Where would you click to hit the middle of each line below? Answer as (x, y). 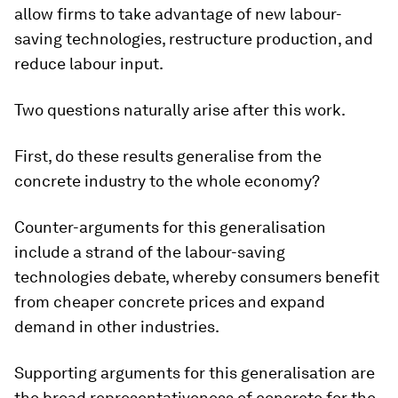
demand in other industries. (117, 327)
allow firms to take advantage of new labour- (178, 14)
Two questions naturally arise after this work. (180, 110)
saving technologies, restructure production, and (194, 39)
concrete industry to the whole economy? (167, 181)
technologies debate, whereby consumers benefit (197, 277)
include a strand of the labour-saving (150, 252)
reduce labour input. (89, 64)
